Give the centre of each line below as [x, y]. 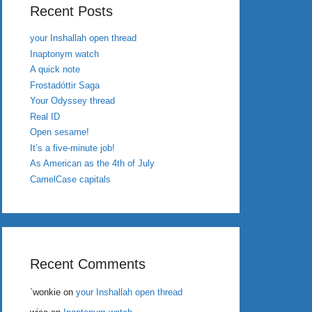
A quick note [55, 69]
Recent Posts [71, 11]
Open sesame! [60, 132]
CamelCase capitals [70, 179]
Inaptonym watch [64, 54]
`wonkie [45, 292]
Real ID [45, 116]
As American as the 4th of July [92, 163]
